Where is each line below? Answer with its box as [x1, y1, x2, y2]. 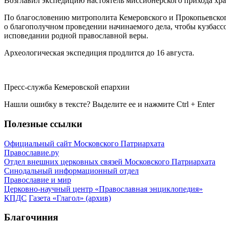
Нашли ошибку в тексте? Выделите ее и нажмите [4, 100, 177, 109]
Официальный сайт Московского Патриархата [4, 139, 164, 148]
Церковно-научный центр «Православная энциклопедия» [4, 184, 203, 193]
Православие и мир [4, 175, 71, 184]
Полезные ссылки [4, 118, 82, 129]
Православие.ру [4, 148, 59, 157]
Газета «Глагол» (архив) [29, 193, 111, 202]
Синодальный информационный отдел [4, 166, 139, 175]
